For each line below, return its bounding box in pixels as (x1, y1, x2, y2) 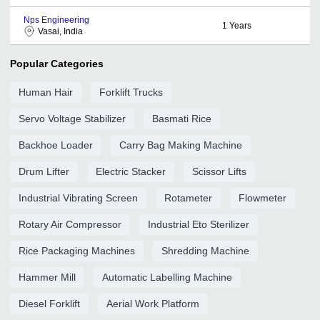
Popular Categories (10, 57, 104, 69)
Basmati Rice (152, 112, 211, 124)
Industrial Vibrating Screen (19, 191, 138, 204)
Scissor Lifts (192, 165, 246, 177)
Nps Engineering (24, 14, 89, 25)
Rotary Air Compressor (19, 218, 121, 230)
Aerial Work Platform (106, 297, 199, 309)
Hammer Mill (19, 271, 76, 283)
